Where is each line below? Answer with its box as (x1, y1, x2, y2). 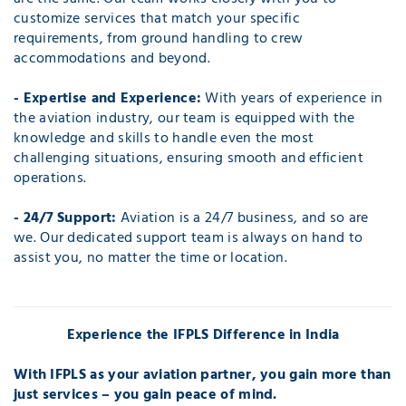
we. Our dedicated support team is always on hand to (14, 226, 363, 250)
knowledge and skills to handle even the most (14, 126, 314, 150)
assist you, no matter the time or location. (14, 246, 287, 270)
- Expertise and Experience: (14, 86, 202, 111)
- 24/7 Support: (14, 206, 117, 230)
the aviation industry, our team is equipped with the (14, 106, 355, 130)
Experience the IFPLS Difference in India (66, 323, 340, 347)
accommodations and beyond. (14, 46, 210, 71)
